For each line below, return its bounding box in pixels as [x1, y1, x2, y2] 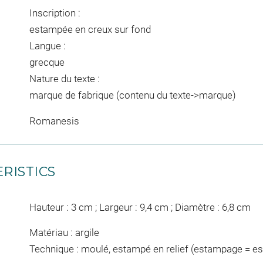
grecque [29, 56, 65, 69]
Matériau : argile [29, 227, 99, 239]
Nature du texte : [29, 73, 100, 85]
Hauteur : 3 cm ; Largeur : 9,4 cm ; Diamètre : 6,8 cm [29, 201, 251, 213]
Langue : [29, 40, 66, 52]
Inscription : [29, 7, 80, 19]
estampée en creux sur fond [29, 23, 151, 36]
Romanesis [29, 114, 79, 127]
